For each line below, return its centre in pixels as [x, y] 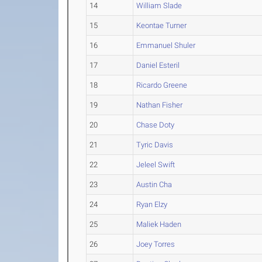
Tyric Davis [155, 145]
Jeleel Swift [156, 165]
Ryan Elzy [152, 205]
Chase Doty [156, 125]
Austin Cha [154, 185]
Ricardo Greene [162, 85]
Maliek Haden [159, 225]
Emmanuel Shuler [166, 46]
